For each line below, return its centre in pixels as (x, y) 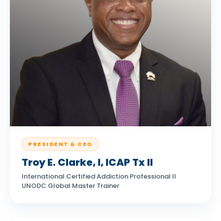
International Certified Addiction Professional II (99, 176)
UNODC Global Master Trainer (71, 186)
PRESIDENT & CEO (60, 144)
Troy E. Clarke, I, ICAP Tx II (87, 162)
